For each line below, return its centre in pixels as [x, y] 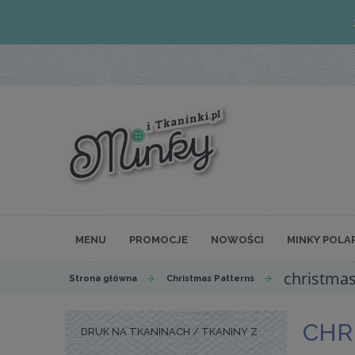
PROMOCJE [158, 240]
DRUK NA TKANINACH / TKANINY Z [169, 332]
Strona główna [103, 279]
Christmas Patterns [210, 279]
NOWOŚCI [237, 240]
